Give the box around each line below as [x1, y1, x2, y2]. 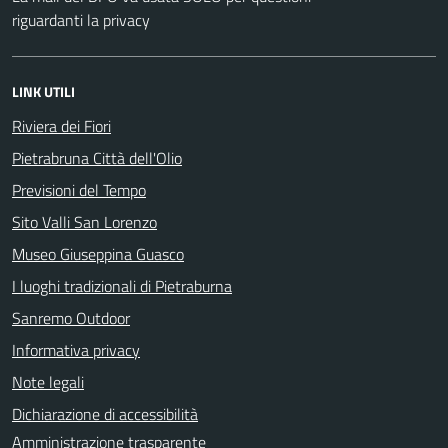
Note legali [12, 369, 84, 394]
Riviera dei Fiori [12, 113, 111, 138]
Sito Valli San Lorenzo [12, 209, 157, 234]
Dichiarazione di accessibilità [12, 401, 198, 426]
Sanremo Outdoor [12, 305, 130, 330]
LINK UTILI [12, 80, 75, 102]
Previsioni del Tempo [12, 177, 146, 202]
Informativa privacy [12, 337, 140, 362]
